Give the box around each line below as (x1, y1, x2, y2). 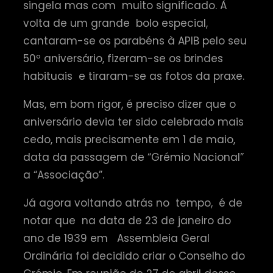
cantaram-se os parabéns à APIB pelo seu (23, 34, 247, 49)
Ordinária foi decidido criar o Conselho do (23, 249, 245, 264)
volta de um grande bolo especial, (23, 16, 211, 31)
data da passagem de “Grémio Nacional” (23, 150, 244, 165)
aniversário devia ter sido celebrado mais (23, 115, 244, 130)
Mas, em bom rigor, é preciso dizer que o (23, 97, 236, 112)
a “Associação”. (23, 168, 104, 183)
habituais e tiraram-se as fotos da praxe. (23, 69, 244, 84)
